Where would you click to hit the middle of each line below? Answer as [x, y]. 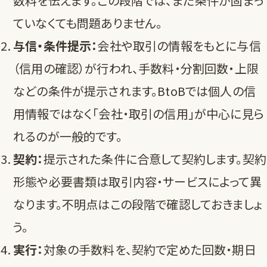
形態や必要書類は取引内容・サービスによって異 [137, 182]
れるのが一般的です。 [68, 136]
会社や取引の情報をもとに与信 [179, 46]
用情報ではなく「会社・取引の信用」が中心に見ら [139, 114]
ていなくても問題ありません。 [88, 23]
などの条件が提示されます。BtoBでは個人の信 [134, 91]
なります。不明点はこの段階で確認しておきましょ [138, 204]
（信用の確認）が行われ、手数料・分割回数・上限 [136, 69]
